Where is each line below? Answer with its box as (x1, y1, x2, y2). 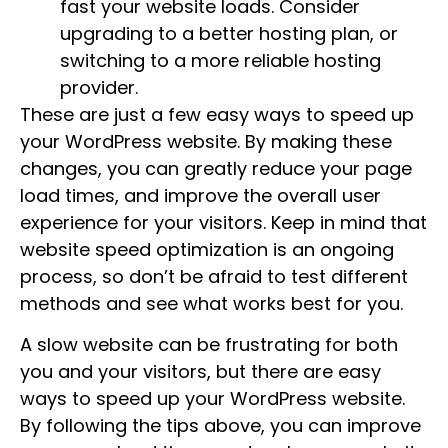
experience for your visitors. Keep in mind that (20, 209, 427, 235)
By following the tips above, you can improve (20, 413, 421, 439)
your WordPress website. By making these (20, 128, 392, 154)
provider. (60, 74, 138, 100)
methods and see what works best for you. (20, 290, 403, 316)
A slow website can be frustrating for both (20, 332, 398, 358)
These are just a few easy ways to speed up (20, 101, 414, 127)
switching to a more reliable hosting (60, 47, 381, 73)
